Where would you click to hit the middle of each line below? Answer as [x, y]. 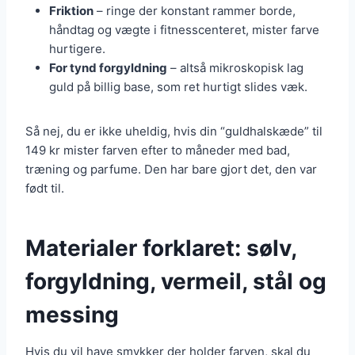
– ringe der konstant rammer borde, [195, 11]
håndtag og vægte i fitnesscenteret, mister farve [184, 30]
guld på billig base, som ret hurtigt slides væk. [178, 87]
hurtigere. [77, 49]
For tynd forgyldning [108, 68]
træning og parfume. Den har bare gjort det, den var [171, 170]
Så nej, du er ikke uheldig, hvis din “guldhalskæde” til [174, 132]
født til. [45, 189]
